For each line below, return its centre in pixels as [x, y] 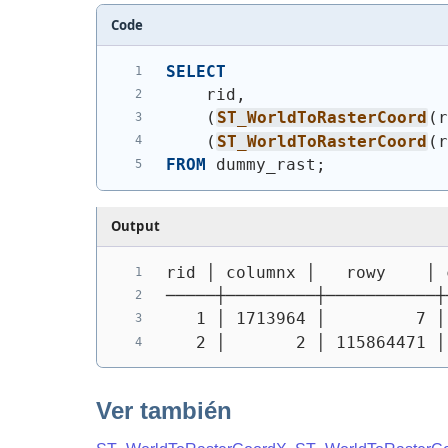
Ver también [164, 411]
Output [135, 226]
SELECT [195, 71]
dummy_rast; [265, 164]
